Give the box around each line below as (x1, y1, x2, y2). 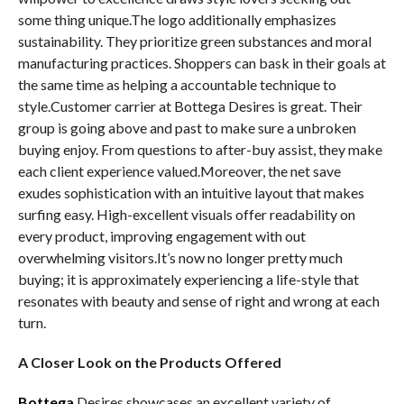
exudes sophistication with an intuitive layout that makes (17, 184, 364, 201)
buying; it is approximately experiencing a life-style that (17, 271, 359, 288)
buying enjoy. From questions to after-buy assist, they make (17, 141, 382, 158)
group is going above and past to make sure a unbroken (17, 119, 356, 136)
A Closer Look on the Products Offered (17, 353, 281, 371)
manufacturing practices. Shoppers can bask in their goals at (17, 54, 386, 71)
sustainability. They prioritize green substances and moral (17, 32, 372, 50)
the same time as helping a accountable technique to (17, 76, 336, 93)
